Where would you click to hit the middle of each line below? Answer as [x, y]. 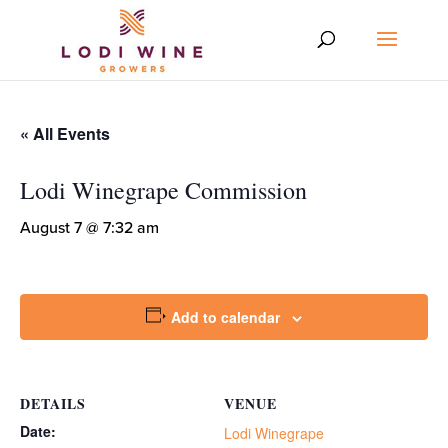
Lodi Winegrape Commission [163, 190]
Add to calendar [226, 317]
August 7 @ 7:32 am [89, 228]
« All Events [65, 133]
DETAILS [53, 403]
